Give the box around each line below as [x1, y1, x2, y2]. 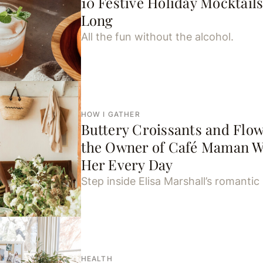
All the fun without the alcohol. [80, 30, 234, 43]
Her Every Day [80, 155, 173, 174]
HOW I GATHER [80, 110, 140, 119]
